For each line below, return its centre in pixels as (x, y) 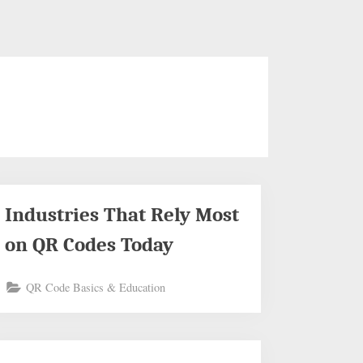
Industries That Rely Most (122, 214)
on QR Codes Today (90, 244)
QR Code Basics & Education (96, 288)
